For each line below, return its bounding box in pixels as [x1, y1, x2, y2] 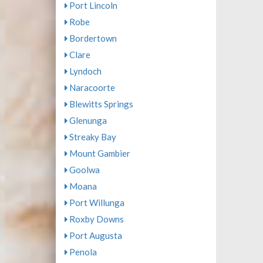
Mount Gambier [67, 148, 130, 159]
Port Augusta [67, 230, 122, 241]
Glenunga [67, 115, 107, 126]
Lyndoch [67, 66, 102, 76]
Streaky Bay [67, 131, 116, 142]
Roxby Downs [67, 214, 124, 224]
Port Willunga [67, 197, 124, 208]
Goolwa [67, 164, 100, 175]
